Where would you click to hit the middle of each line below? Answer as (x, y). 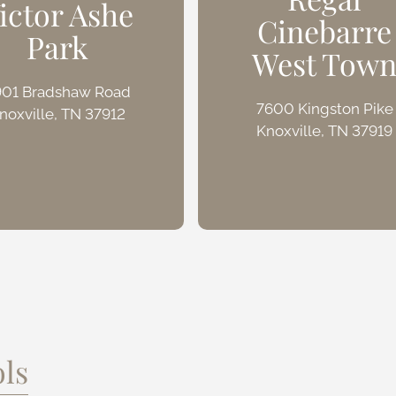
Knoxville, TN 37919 (325, 130)
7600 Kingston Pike (324, 108)
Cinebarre (325, 30)
